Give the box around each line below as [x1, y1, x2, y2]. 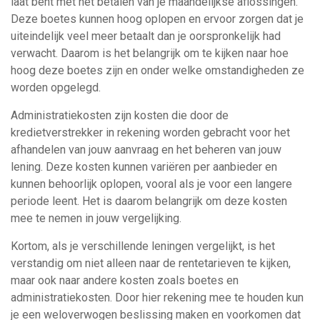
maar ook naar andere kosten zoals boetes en [11, 274, 239, 287]
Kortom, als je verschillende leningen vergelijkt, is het [11, 239, 275, 253]
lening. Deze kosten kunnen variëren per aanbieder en [11, 160, 277, 174]
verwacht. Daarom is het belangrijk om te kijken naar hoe [11, 46, 289, 60]
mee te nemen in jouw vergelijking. [11, 211, 181, 225]
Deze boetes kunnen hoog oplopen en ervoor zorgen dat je [11, 12, 304, 26]
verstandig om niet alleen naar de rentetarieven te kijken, [11, 256, 291, 270]
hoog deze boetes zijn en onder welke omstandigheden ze [11, 64, 304, 77]
